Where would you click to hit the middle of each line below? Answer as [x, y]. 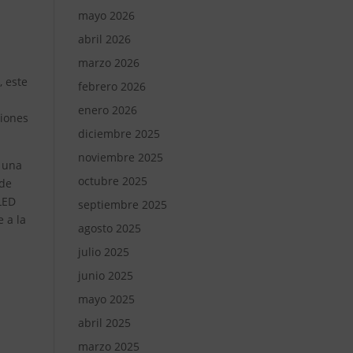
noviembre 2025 [120, 157]
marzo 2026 [108, 63]
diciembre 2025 [119, 134]
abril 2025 [104, 323]
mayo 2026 [106, 15]
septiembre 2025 [122, 204]
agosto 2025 [109, 228]
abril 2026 [104, 39]
